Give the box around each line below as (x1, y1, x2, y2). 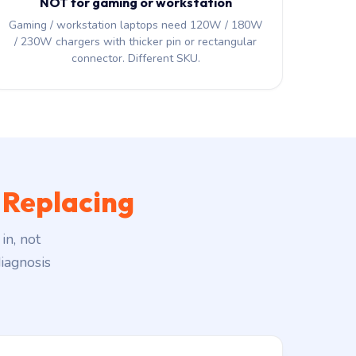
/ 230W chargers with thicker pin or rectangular (14, 34, 257, 49)
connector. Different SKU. (71, 51, 200, 66)
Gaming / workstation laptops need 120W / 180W (8, 17, 263, 33)
